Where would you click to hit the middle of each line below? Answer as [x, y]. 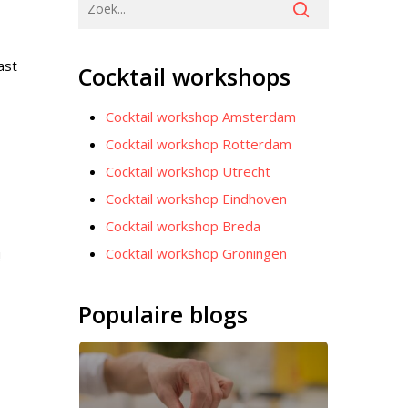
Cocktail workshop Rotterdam [199, 144]
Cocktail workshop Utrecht [189, 171]
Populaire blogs [163, 314]
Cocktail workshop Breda [184, 226]
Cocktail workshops [185, 76]
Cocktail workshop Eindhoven [197, 199]
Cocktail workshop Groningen [197, 253]
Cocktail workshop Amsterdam [201, 117]
